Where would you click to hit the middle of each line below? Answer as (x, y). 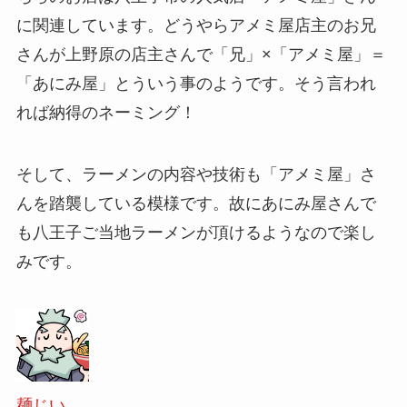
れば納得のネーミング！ (106, 113)
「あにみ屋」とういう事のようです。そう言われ (196, 84)
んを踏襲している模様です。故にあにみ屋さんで (196, 203)
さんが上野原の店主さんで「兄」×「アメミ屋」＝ (201, 55)
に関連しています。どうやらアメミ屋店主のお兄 (196, 26)
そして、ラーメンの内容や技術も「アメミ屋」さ (196, 174)
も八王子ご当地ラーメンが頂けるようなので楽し (196, 232)
